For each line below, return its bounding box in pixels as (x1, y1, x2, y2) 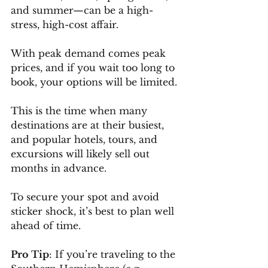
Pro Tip (11, 248, 49, 260)
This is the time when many (11, 104, 150, 117)
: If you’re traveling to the (49, 248, 178, 260)
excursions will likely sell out (11, 147, 153, 160)
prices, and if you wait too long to (11, 61, 178, 74)
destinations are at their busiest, (11, 118, 167, 131)
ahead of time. (11, 219, 81, 232)
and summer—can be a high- (11, 4, 153, 16)
